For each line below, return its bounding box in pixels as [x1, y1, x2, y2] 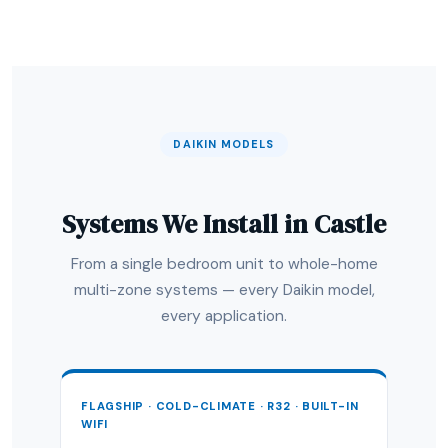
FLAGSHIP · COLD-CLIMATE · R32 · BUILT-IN [81, 399, 359, 413]
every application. [161, 306, 287, 326]
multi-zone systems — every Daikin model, [73, 280, 375, 300]
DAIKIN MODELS [173, 137, 275, 151]
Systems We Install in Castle [62, 206, 386, 242]
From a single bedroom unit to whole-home [70, 254, 378, 274]
